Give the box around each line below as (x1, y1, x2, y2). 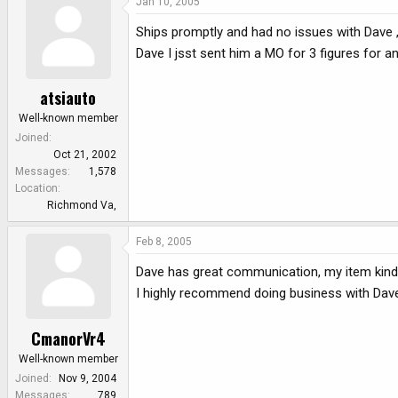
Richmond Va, (47, 199, 116, 212)
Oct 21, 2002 (53, 148, 116, 162)
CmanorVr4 (30, 326, 106, 350)
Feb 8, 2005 (136, 235, 192, 249)
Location (15, 182, 58, 195)
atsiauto (40, 86, 96, 110)
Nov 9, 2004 (59, 371, 116, 385)
